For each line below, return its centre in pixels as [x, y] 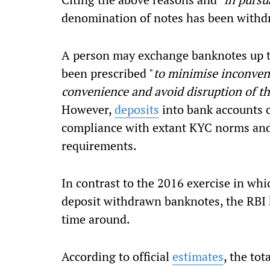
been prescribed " [108, 73]
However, [88, 109]
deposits [137, 109]
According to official [117, 256]
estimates [198, 256]
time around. [96, 219]
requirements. [99, 146]
